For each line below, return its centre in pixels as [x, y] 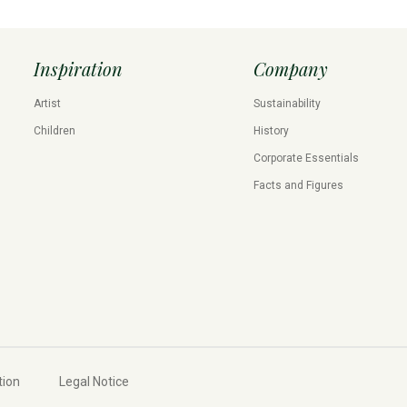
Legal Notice [94, 382]
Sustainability [287, 104]
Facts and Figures [298, 186]
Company [291, 69]
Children [54, 131]
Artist [47, 104]
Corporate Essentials [306, 159]
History [271, 131]
